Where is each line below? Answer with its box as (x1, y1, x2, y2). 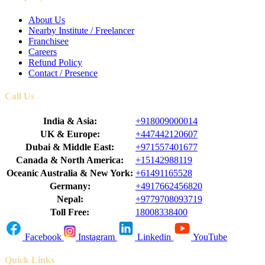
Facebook (25, 232, 62, 243)
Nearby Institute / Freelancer (28, 25, 134, 35)
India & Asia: (43, 116, 97, 127)
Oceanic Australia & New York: (7, 168, 133, 179)
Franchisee (28, 35, 69, 46)
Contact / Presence (28, 67, 98, 78)
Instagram (78, 232, 115, 243)
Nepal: (56, 194, 83, 205)
